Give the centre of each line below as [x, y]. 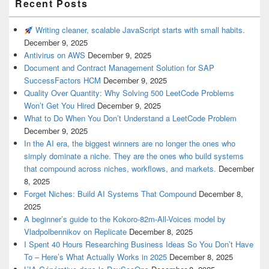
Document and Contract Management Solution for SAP [119, 68]
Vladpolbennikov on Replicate [75, 232]
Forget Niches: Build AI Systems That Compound [110, 194]
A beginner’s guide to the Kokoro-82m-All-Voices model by [125, 219]
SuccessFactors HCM [62, 80]
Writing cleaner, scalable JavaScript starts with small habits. [139, 30]
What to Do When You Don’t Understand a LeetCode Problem [130, 118]
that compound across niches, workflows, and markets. [120, 169]
